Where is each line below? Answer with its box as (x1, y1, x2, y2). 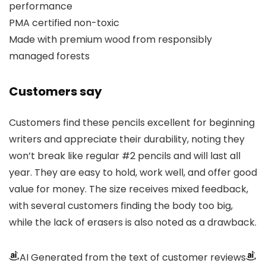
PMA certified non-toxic (9, 15, 119, 30)
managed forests (9, 49, 90, 63)
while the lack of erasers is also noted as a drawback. (9, 215, 256, 229)
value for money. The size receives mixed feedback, (9, 182, 248, 196)
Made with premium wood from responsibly (9, 32, 212, 46)
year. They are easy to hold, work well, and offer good (9, 165, 257, 179)
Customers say (9, 83, 102, 100)
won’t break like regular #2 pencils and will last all (9, 148, 240, 163)
